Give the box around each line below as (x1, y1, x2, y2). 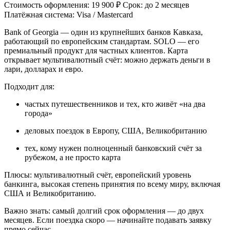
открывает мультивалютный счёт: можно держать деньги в (4, 55, 210, 64)
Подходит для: (4, 82, 54, 91)
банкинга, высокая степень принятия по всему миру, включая (4, 179, 220, 188)
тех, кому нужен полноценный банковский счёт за (25, 143, 202, 152)
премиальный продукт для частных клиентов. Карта (4, 46, 188, 55)
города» (25, 108, 52, 118)
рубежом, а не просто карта (25, 152, 121, 162)
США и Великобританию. (4, 188, 96, 198)
